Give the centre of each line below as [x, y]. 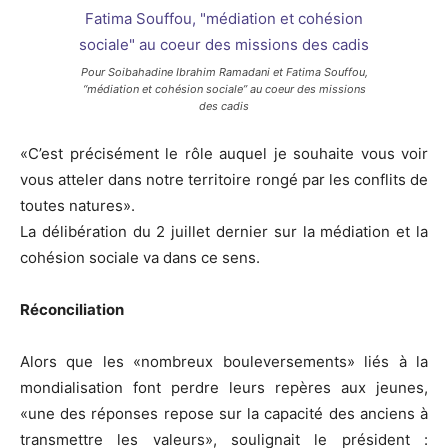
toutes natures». [77, 206]
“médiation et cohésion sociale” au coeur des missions [224, 89]
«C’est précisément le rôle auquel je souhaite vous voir [224, 154]
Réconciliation [72, 310]
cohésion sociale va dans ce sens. [140, 258]
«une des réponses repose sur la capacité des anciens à [224, 414]
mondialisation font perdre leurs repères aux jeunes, [224, 388]
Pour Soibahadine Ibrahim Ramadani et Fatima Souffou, [224, 72]
